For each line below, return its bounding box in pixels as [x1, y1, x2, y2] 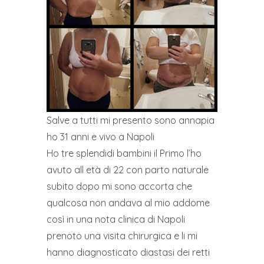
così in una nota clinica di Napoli [47, 213, 185, 225]
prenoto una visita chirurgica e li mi [47, 230, 197, 242]
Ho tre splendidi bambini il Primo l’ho [47, 147, 202, 159]
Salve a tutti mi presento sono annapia [47, 114, 214, 126]
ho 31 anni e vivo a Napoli [47, 131, 154, 143]
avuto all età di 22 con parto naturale [47, 164, 209, 176]
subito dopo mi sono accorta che [47, 180, 192, 192]
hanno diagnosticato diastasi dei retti [47, 246, 210, 258]
